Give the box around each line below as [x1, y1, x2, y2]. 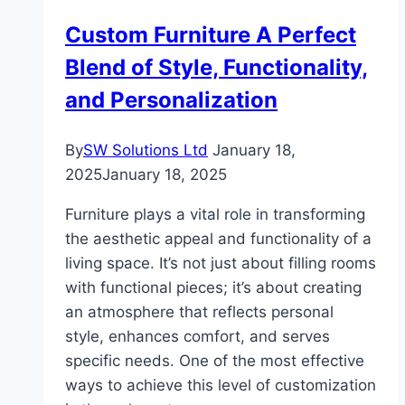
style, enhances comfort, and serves [65, 327, 330, 346]
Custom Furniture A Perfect [65, 22, 356, 49]
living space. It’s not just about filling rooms [65, 254, 376, 273]
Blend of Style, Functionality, [65, 54, 368, 81]
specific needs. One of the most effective [65, 352, 364, 371]
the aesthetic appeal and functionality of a [65, 230, 372, 249]
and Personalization [65, 87, 278, 114]
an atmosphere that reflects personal [65, 303, 334, 322]
